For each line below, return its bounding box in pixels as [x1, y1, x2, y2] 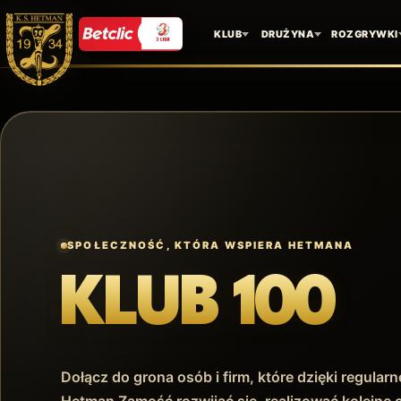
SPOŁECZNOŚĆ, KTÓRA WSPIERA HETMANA [67, 239, 354, 252]
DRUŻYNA [260, 27, 315, 40]
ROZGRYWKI [331, 27, 398, 40]
